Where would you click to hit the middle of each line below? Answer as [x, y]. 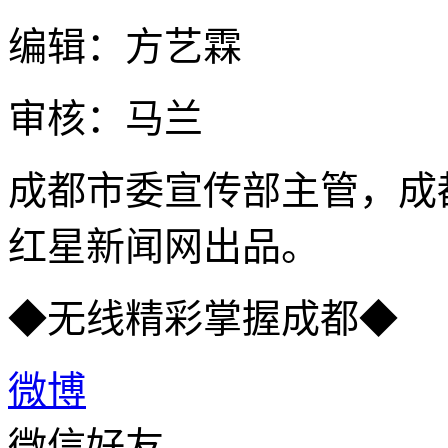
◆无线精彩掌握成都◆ [203, 318]
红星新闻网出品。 [164, 246]
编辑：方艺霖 [125, 46]
